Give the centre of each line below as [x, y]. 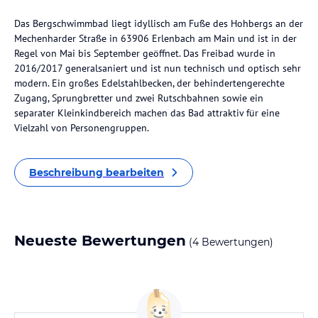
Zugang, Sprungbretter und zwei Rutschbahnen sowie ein [139, 98]
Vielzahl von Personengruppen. [82, 128]
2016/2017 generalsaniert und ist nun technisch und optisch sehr [158, 68]
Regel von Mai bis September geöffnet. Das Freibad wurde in [145, 53]
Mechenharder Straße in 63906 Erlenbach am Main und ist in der [155, 38]
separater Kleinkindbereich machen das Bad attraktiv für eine [147, 113]
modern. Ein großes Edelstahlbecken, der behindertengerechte [149, 83]
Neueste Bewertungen [100, 241]
